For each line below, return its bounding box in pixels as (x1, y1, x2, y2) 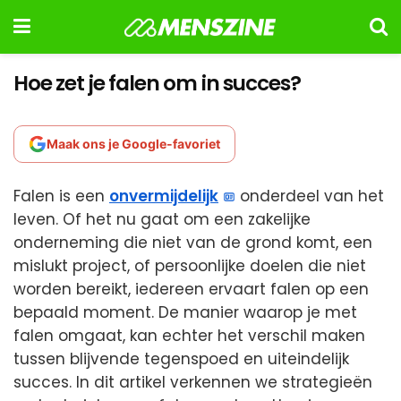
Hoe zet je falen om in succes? (13, 69, 302, 98)
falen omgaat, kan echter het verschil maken (13, 325, 365, 346)
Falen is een (13, 185, 109, 207)
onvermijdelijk (109, 185, 218, 207)
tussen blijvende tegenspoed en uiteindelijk (13, 348, 349, 370)
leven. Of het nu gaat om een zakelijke (13, 209, 311, 230)
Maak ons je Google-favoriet (47, 136, 220, 151)
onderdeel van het (235, 185, 385, 207)
